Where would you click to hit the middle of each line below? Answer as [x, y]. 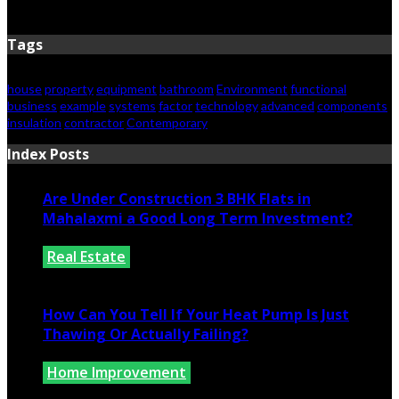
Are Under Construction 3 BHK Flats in [177, 198]
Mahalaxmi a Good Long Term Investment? [198, 218]
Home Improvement [117, 373]
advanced [288, 105]
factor [175, 105]
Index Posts [48, 154]
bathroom [187, 88]
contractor [94, 122]
